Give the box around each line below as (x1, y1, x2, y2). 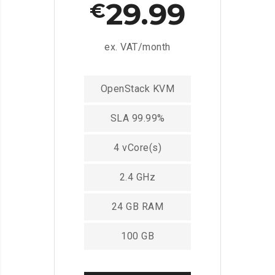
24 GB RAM (111, 200, 164, 212)
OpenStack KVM (100, 82, 175, 95)
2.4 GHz (119, 171, 156, 183)
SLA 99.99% (110, 112, 165, 124)
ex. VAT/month (104, 41, 171, 53)
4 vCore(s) (114, 141, 161, 153)
